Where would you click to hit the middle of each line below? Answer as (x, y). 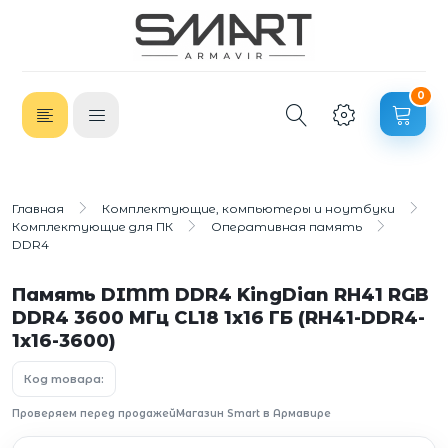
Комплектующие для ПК (94, 226)
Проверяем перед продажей (94, 413)
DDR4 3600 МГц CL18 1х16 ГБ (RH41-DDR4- (218, 318)
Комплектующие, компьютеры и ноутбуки (248, 208)
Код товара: (64, 379)
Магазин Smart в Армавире (253, 413)
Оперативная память (286, 226)
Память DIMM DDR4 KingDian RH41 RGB (220, 295)
